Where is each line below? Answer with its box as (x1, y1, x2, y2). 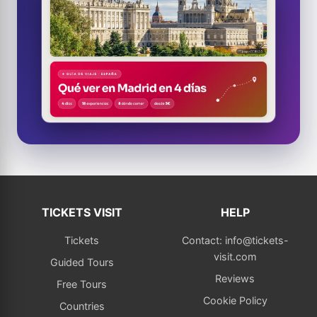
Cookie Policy (202, 294, 267, 307)
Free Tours (57, 278, 108, 291)
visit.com (213, 250, 257, 263)
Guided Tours (50, 256, 114, 269)
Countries (59, 300, 105, 313)
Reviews (215, 272, 255, 285)
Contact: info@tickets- (181, 234, 289, 247)
